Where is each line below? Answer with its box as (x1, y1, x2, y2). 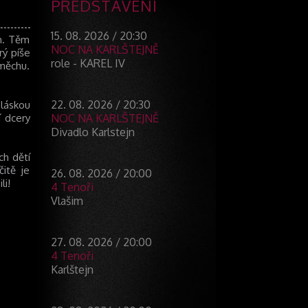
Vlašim (50, 194, 83, 208)
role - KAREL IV (50, 56, 125, 71)
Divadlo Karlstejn (50, 125, 135, 140)
